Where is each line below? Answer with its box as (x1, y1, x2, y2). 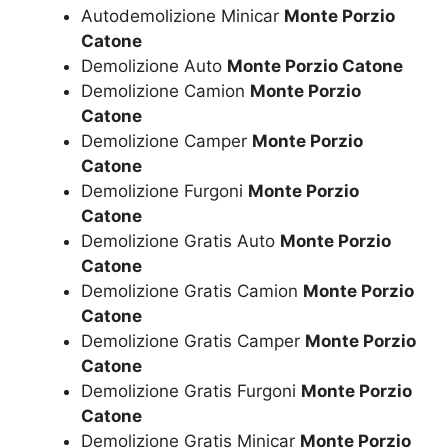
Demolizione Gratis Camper (81, 330, 305, 351)
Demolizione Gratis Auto (81, 230, 280, 251)
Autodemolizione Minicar (81, 5, 284, 26)
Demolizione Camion (81, 80, 250, 101)
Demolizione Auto (81, 55, 227, 76)
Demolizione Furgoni (81, 180, 248, 201)
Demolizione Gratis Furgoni (81, 380, 301, 401)
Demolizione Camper (81, 130, 252, 151)
